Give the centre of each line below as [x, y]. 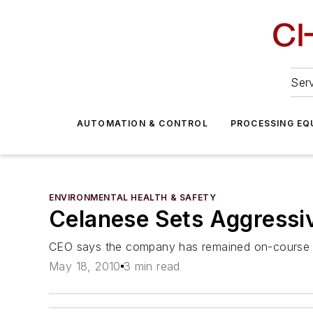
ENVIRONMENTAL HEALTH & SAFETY [133, 197]
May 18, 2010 [85, 267]
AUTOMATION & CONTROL [142, 123]
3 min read [152, 267]
